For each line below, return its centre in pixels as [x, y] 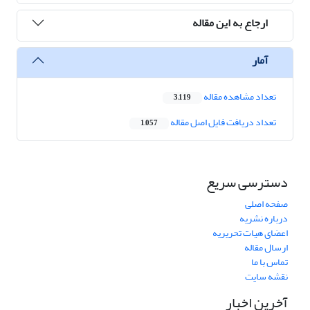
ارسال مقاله [266, 248]
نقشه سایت [266, 277]
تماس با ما [270, 262]
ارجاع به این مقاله [230, 22]
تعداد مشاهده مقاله [239, 97]
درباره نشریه [264, 219]
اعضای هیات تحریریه [250, 233]
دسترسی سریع [247, 183]
